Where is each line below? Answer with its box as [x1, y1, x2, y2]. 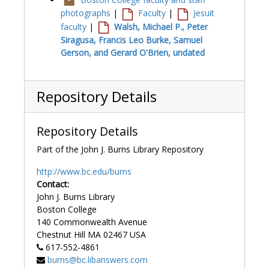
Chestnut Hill [37, 228, 85, 240]
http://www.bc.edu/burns [37, 165, 131, 177]
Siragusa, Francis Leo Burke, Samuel [61, 34, 202, 46]
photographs [61, 7, 110, 19]
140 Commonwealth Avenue [37, 216, 147, 228]
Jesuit [193, 7, 214, 19]
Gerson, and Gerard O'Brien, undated [61, 46, 205, 58]
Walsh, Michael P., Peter [114, 20, 208, 32]
